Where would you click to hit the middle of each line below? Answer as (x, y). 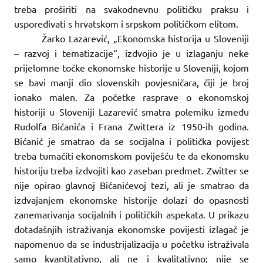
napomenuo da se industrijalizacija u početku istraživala (131, 243)
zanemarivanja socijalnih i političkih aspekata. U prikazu (131, 214)
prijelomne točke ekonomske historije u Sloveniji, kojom (131, 67)
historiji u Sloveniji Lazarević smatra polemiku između (131, 111)
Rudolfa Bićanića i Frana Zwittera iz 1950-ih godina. (131, 126)
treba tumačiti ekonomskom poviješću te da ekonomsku (131, 155)
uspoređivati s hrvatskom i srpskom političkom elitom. (126, 23)
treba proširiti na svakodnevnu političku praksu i (131, 9)
